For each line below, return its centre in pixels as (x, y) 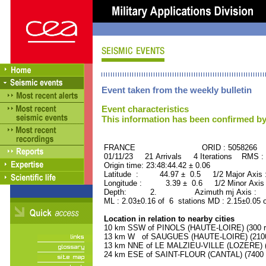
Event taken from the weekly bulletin (177, 90)
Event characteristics (145, 109)
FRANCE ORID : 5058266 (179, 148)
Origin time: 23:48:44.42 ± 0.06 (156, 165)
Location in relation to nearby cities (168, 219)
